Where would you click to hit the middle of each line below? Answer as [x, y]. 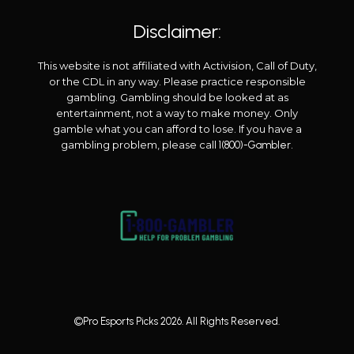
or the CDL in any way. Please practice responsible [177, 81]
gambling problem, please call [140, 144]
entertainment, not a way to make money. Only [177, 113]
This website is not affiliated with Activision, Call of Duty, [177, 65]
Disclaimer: [177, 31]
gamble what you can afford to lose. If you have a [177, 128]
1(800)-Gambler [255, 145]
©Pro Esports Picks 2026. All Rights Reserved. [177, 321]
